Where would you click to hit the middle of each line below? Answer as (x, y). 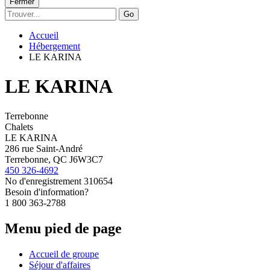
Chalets (19, 127)
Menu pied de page (63, 228)
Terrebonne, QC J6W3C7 (54, 159)
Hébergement (55, 46)
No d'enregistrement (43, 181)
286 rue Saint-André (44, 148)
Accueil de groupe (64, 254)
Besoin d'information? (47, 192)
